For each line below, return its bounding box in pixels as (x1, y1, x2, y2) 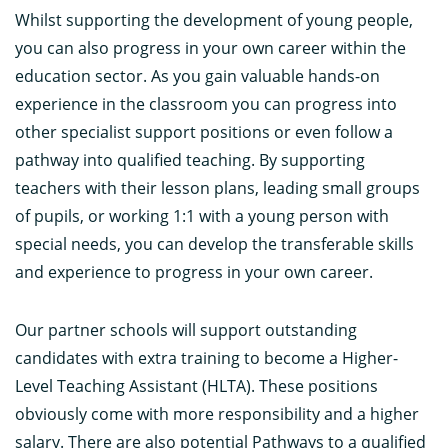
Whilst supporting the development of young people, (15, 8, 413, 31)
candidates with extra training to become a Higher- (15, 346, 398, 369)
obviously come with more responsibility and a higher (15, 402, 419, 425)
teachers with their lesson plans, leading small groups (15, 176, 420, 199)
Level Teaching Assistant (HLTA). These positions (15, 374, 378, 397)
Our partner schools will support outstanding (15, 318, 357, 341)
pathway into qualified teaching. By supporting (15, 148, 365, 171)
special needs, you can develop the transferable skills (15, 232, 414, 255)
